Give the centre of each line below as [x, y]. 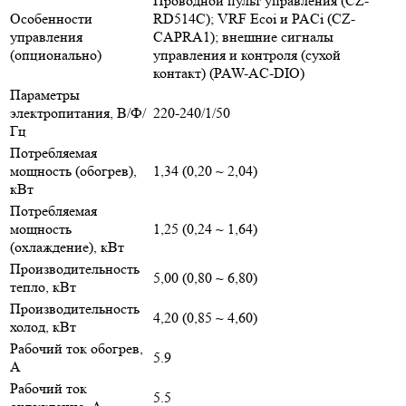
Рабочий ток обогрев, [77, 348]
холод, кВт [43, 326]
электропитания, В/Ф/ [78, 112]
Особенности [51, 18]
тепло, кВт [43, 286]
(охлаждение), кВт [67, 246]
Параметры [45, 94]
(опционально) [56, 54]
